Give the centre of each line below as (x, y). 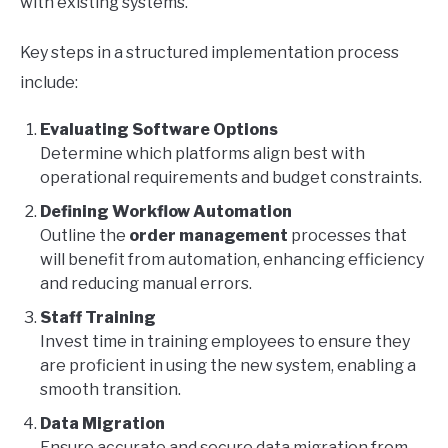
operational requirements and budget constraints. (231, 178)
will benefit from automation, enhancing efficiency (232, 260)
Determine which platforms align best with (202, 154)
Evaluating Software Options (159, 130)
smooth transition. (110, 390)
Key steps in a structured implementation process (209, 53)
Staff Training (98, 318)
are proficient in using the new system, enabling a (228, 366)
